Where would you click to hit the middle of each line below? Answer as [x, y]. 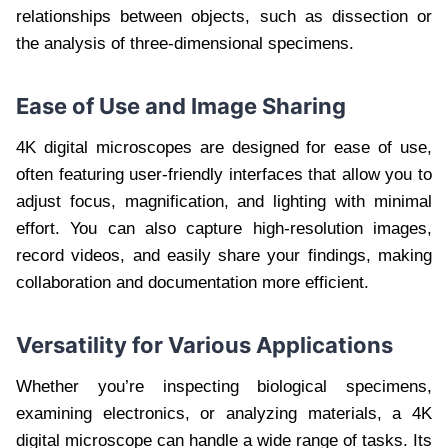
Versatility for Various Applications [204, 345]
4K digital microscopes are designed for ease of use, [224, 148]
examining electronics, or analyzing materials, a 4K [224, 414]
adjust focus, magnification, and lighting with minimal [224, 202]
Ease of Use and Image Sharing [181, 106]
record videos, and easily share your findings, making [224, 256]
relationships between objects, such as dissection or [224, 17]
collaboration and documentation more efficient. [192, 283]
